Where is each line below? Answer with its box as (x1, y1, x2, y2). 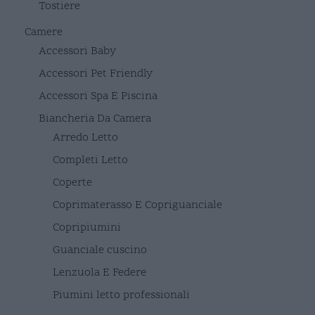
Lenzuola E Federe (53, 264, 146, 281)
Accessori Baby (39, 43, 116, 59)
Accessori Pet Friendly (39, 65, 153, 82)
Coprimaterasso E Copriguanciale (53, 197, 222, 213)
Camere (25, 24, 63, 40)
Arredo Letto (53, 129, 118, 146)
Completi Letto (53, 152, 128, 168)
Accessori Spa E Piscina (39, 88, 157, 104)
